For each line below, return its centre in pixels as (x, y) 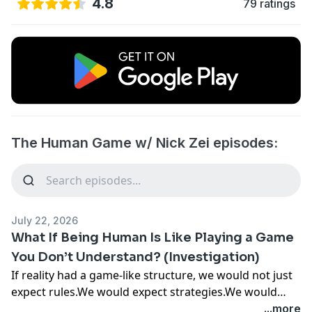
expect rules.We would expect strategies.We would (144, 291)
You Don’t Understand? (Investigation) (135, 257)
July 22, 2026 (45, 220)
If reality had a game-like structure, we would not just (152, 275)
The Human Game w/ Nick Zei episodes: (145, 142)
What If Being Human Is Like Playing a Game (153, 237)
